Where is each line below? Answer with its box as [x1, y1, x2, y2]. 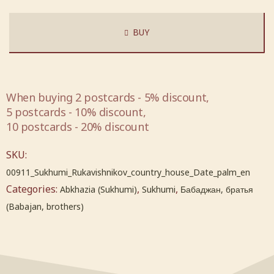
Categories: [6, 182, 60, 196]
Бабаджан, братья [180, 183, 253, 196]
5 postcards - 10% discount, [6, 105, 146, 120]
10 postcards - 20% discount [6, 119, 149, 135]
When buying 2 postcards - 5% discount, [6, 90, 209, 105]
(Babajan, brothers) [6, 201, 84, 213]
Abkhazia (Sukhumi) [60, 183, 137, 196]
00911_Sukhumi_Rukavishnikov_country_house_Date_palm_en [6, 166, 250, 179]
